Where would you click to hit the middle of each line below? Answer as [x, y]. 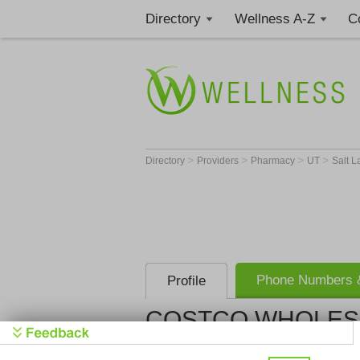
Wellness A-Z [274, 19]
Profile [186, 281]
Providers [219, 161]
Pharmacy [274, 161]
